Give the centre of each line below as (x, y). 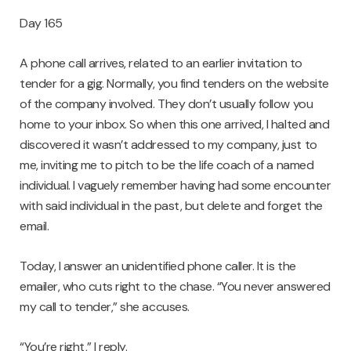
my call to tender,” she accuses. (105, 307)
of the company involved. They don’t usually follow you (166, 104)
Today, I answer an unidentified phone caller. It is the (158, 266)
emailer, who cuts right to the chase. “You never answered (175, 287)
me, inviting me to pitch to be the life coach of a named (167, 165)
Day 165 (41, 24)
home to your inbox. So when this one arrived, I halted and (175, 125)
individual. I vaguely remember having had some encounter (175, 186)
